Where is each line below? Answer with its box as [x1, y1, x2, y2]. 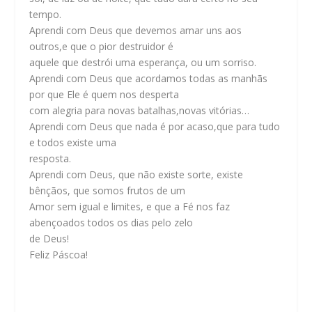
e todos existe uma [29, 135, 117, 149]
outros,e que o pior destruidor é [29, 39, 174, 53]
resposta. [29, 151, 72, 165]
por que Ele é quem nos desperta [29, 87, 180, 101]
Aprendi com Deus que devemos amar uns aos [29, 23, 242, 37]
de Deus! [29, 231, 70, 245]
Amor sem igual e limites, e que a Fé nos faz [29, 199, 231, 213]
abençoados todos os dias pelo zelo [29, 215, 194, 229]
